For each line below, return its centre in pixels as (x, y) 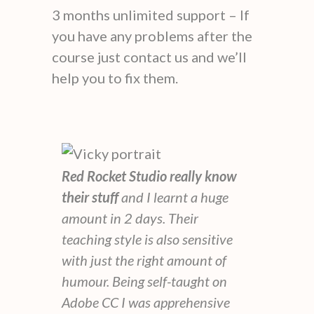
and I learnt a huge (173, 197)
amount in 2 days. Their (130, 218)
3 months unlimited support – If (151, 14)
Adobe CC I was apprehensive (146, 302)
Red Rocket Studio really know (149, 176)
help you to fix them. (115, 77)
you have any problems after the (152, 35)
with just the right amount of (144, 260)
